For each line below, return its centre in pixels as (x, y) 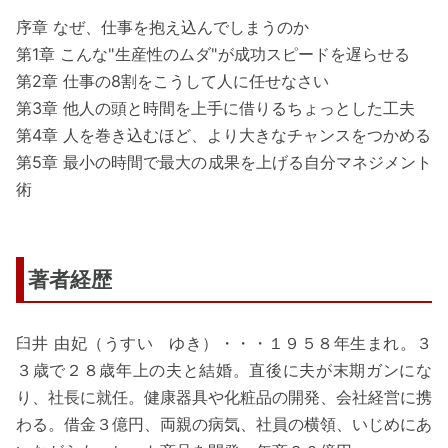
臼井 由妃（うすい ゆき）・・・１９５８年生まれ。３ (224, 342)
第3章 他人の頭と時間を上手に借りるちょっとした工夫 (215, 108)
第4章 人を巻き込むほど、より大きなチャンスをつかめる (223, 135)
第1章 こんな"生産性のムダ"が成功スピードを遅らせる (213, 54)
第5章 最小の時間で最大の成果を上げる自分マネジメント (224, 162)
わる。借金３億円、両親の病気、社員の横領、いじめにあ (224, 423)
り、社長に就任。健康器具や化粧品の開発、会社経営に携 (224, 396)
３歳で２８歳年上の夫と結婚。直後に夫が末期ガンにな (224, 369)
